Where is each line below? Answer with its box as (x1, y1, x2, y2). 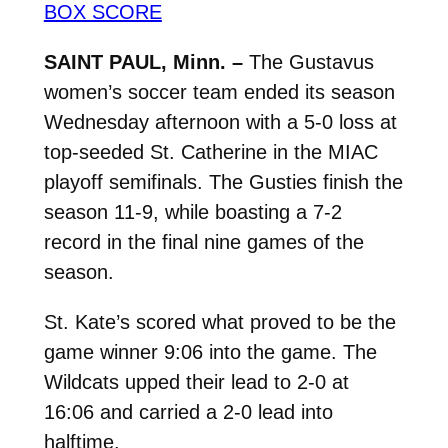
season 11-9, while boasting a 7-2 (43, 200, 342, 223)
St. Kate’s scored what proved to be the (43, 310, 396, 333)
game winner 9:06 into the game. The (43, 340, 377, 363)
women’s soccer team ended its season (43, 80, 395, 103)
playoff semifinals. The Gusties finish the (43, 170, 403, 193)
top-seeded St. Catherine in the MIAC (43, 140, 378, 163)
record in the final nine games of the (43, 230, 364, 253)
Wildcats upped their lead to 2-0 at (43, 370, 349, 393)
